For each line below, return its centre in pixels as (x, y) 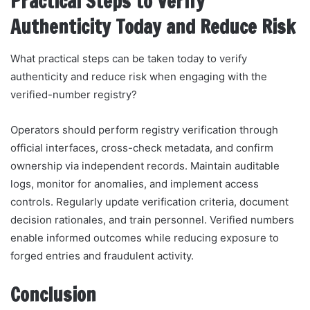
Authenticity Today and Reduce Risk (153, 27)
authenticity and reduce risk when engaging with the (139, 76)
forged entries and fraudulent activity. (102, 255)
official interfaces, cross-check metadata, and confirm (142, 147)
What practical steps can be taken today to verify (129, 58)
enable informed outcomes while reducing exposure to (145, 237)
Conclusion (53, 294)
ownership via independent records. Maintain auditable (145, 165)
